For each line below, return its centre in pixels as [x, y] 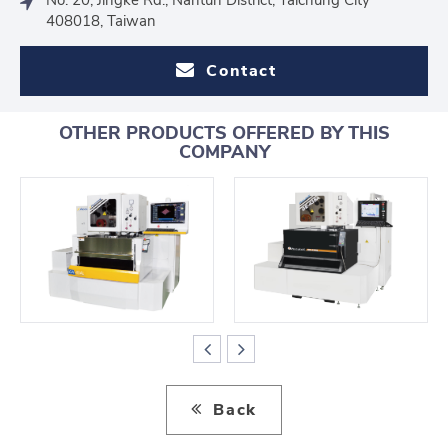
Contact [238, 70]
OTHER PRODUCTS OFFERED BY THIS [224, 132]
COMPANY [224, 151]
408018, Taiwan [101, 20]
